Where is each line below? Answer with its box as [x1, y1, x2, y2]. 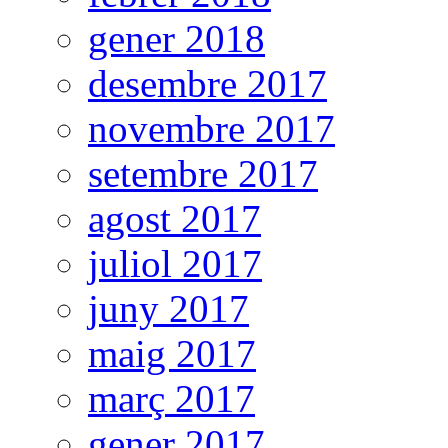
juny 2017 [88, 287, 249, 331]
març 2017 [88, 377, 255, 421]
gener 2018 [88, 17, 265, 61]
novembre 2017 [88, 107, 335, 151]
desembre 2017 [88, 62, 327, 106]
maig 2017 [88, 332, 256, 376]
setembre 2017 [88, 152, 318, 196]
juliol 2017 [88, 242, 262, 286]
